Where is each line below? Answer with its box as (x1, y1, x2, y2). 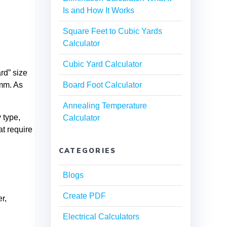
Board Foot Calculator (63, 80, 142, 89)
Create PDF (63, 191, 106, 200)
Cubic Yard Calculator (63, 59, 142, 68)
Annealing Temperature (63, 101, 147, 110)
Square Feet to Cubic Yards (63, 26, 162, 35)
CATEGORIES (59, 146, 117, 155)
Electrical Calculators (63, 212, 139, 221)
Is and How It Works (63, 6, 134, 15)
